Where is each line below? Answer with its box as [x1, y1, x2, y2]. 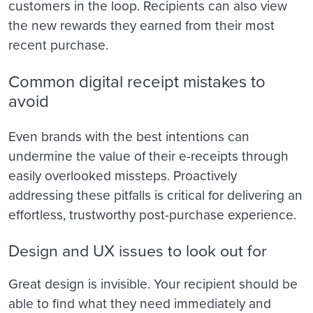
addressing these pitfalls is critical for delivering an [8, 184, 303, 205]
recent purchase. [8, 35, 108, 56]
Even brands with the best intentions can [8, 126, 249, 147]
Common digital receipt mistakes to [8, 69, 265, 95]
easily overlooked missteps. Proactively [8, 165, 237, 186]
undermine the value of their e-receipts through [8, 145, 289, 166]
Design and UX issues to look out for [8, 238, 267, 263]
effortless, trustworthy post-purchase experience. [8, 204, 296, 225]
